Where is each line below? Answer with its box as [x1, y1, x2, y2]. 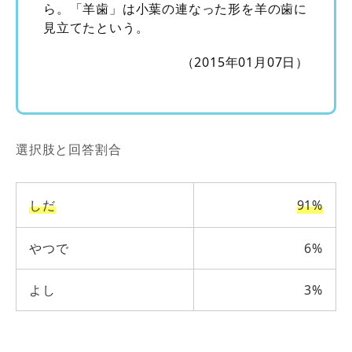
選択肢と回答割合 [16, 141, 122, 159]
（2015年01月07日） [181, 53, 309, 71]
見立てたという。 [43, 19, 149, 37]
